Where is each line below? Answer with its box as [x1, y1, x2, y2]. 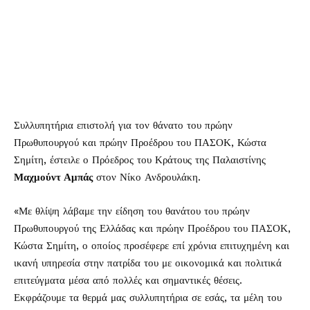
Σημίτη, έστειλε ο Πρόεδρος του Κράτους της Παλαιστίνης [14, 154, 266, 166]
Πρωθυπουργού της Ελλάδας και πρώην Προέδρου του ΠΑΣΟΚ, [14, 222, 291, 235]
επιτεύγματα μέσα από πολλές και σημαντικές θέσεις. [14, 274, 242, 286]
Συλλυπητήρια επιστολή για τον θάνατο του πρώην [14, 119, 232, 131]
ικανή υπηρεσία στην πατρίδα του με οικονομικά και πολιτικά [14, 257, 282, 269]
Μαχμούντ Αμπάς [14, 171, 93, 183]
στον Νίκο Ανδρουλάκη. [93, 171, 201, 183]
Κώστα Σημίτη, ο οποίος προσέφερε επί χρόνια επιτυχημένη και [14, 239, 289, 252]
